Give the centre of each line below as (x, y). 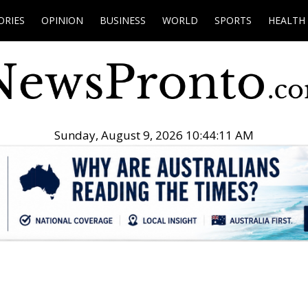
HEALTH (287, 20)
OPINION (62, 20)
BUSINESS (123, 20)
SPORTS (233, 20)
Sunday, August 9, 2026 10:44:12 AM (154, 135)
